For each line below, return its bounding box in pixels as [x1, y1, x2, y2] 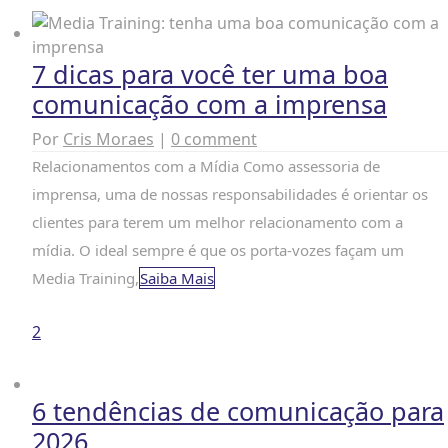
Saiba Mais [140, 268, 214, 288]
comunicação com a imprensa [32, 87, 387, 121]
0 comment [171, 128, 257, 150]
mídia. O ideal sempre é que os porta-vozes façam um [32, 240, 404, 260]
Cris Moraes [63, 128, 154, 150]
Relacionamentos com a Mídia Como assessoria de [32, 156, 380, 176]
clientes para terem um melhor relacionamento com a [32, 212, 403, 232]
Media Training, [32, 268, 139, 288]
